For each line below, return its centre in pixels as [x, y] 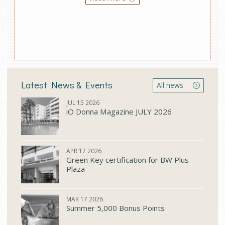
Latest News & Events [67, 84]
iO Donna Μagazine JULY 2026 [119, 111]
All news [171, 85]
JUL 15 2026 [83, 102]
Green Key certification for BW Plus [128, 159]
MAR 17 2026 [85, 199]
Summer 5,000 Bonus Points [116, 208]
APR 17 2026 [84, 151]
